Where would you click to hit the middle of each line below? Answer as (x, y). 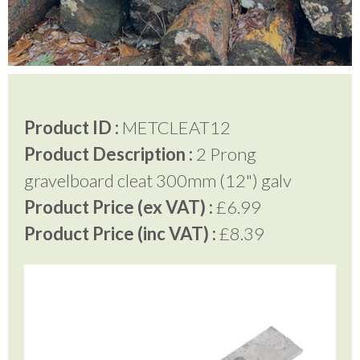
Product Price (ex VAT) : (119, 207)
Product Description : (108, 154)
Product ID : (72, 127)
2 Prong (225, 154)
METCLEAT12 (175, 127)
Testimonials (72, 53)
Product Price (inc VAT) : (120, 233)
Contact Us (67, 164)
